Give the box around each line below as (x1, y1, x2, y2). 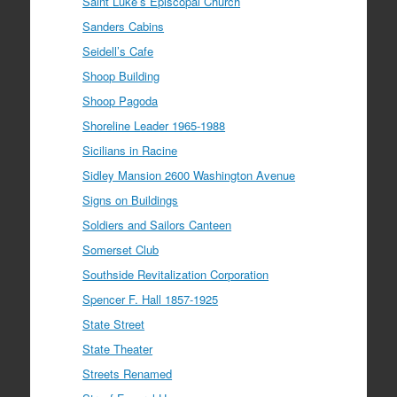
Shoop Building (82, 66, 160, 84)
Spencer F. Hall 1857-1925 (82, 290, 219, 307)
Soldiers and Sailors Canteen (82, 215, 232, 233)
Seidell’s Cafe (82, 42, 154, 59)
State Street (82, 315, 145, 332)
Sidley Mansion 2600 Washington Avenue (82, 166, 296, 183)
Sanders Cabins (82, 17, 165, 35)
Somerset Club (82, 240, 160, 258)
